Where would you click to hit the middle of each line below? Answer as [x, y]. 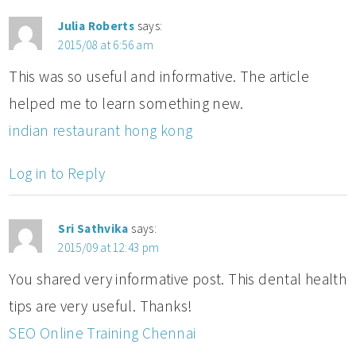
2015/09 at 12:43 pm [109, 247]
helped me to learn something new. [126, 103]
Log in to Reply [57, 173]
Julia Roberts [97, 25]
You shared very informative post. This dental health [178, 279]
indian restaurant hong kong [101, 130]
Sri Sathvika [93, 228]
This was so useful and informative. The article [159, 76]
